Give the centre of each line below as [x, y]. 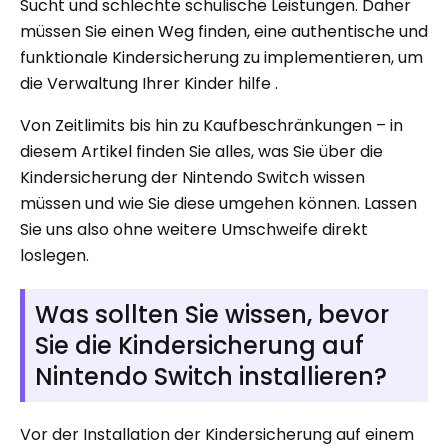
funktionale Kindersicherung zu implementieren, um [221, 57]
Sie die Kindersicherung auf [199, 345]
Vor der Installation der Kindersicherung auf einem [217, 434]
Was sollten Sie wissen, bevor [212, 314]
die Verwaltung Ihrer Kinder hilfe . [149, 83]
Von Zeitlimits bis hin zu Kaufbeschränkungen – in [211, 125]
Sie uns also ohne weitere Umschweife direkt [194, 229]
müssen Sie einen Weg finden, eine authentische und [224, 31]
